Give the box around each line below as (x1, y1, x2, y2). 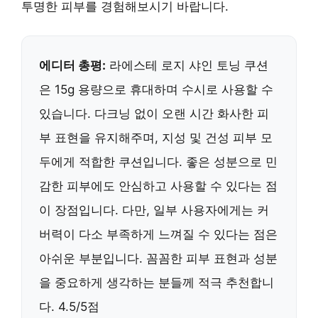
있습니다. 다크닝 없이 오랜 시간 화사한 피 (39, 106, 269, 121)
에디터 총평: (39, 57, 106, 72)
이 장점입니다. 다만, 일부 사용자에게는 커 (39, 202, 269, 217)
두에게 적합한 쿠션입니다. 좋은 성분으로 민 (39, 154, 278, 169)
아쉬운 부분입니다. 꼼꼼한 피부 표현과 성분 (39, 251, 278, 265)
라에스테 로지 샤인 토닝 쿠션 (106, 57, 268, 72)
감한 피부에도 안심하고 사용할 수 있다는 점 (39, 178, 278, 193)
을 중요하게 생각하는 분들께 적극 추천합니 (39, 275, 274, 290)
